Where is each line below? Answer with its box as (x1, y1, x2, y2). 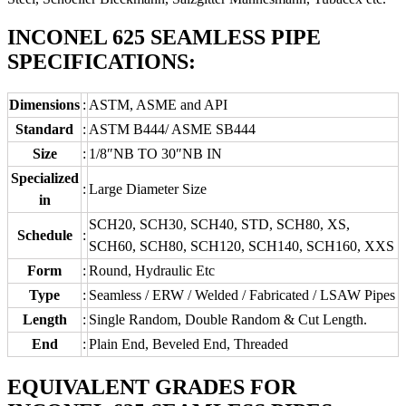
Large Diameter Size (89, 180, 207, 197)
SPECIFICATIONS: (7, 49, 196, 73)
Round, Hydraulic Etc (89, 262, 215, 278)
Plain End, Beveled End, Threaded (89, 335, 288, 352)
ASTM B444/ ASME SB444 (89, 121, 256, 137)
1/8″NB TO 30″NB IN (89, 145, 222, 161)
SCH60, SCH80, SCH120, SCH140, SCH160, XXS (89, 237, 394, 254)
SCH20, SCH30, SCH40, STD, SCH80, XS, (89, 216, 350, 232)
